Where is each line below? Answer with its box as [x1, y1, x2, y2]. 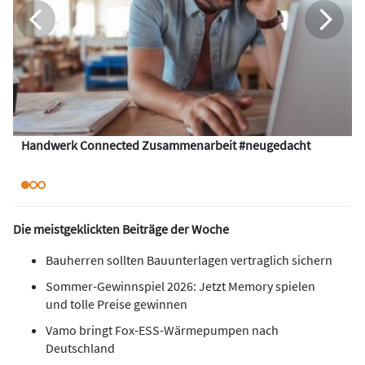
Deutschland [46, 340, 115, 357]
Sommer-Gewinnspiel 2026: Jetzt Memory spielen [46, 278, 315, 295]
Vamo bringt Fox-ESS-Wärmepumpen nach [46, 322, 279, 339]
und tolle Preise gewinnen [46, 296, 187, 313]
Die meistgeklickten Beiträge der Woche [13, 221, 229, 238]
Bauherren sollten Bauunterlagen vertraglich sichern [46, 252, 332, 269]
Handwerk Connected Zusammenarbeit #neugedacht [21, 137, 310, 154]
